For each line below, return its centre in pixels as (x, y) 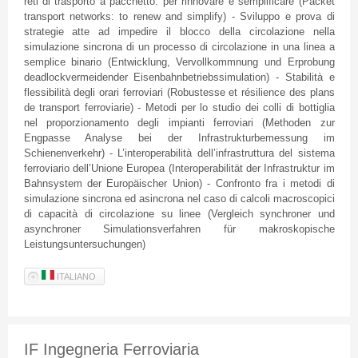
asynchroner (52, 229)
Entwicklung (139, 62)
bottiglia (316, 108)
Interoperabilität (207, 169)
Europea (146, 169)
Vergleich (232, 214)
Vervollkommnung (217, 62)
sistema (316, 153)
